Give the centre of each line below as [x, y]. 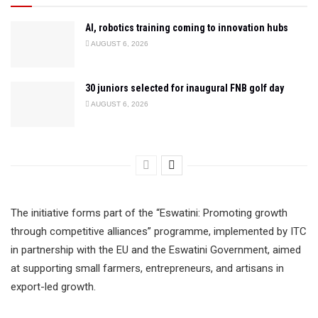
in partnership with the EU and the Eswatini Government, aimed [156, 250]
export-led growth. [53, 287]
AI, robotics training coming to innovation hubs [187, 28]
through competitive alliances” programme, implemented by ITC [159, 232]
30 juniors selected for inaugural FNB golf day [185, 88]
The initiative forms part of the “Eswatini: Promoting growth [149, 213]
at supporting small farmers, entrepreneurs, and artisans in [147, 269]
